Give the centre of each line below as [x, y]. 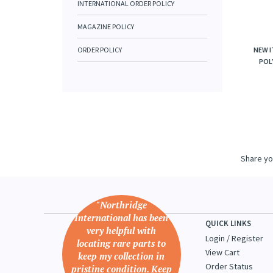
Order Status [229, 266]
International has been [122, 218]
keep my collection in [122, 256]
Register [247, 238]
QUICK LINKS [228, 223]
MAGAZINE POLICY [106, 27]
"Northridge [121, 205]
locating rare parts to [122, 243]
